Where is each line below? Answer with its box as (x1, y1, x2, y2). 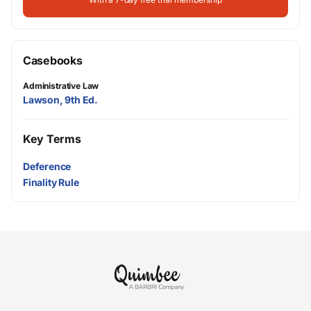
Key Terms (23, 132, 81, 146)
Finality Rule (23, 176, 79, 189)
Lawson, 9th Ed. (23, 94, 99, 106)
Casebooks (23, 53, 83, 67)
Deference (23, 160, 72, 173)
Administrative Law (23, 81, 99, 91)
